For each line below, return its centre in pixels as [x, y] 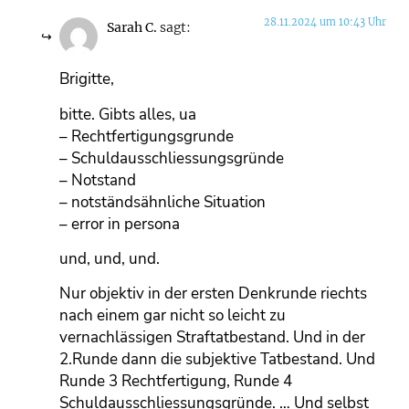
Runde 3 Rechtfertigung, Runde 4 [176, 382]
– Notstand [98, 180]
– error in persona [120, 224]
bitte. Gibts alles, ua [128, 114]
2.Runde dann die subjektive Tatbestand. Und [217, 360]
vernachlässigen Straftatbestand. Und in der [212, 338]
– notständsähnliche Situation [163, 202]
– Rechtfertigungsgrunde [147, 136]
